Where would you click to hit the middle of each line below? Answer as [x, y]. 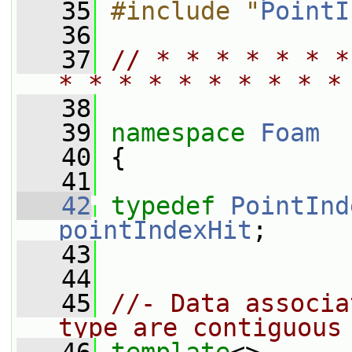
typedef [163, 206]
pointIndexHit [155, 230]
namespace [185, 133]
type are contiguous [200, 328]
